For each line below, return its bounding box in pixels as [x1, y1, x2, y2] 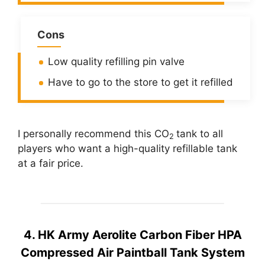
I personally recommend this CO [18, 127, 169, 140]
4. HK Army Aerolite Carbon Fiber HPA [23, 228, 242, 243]
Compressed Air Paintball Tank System [20, 245, 245, 260]
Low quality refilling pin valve [48, 55, 185, 67]
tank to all [176, 127, 223, 140]
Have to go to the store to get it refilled [48, 76, 233, 88]
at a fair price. [18, 157, 86, 169]
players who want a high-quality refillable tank [18, 142, 237, 154]
